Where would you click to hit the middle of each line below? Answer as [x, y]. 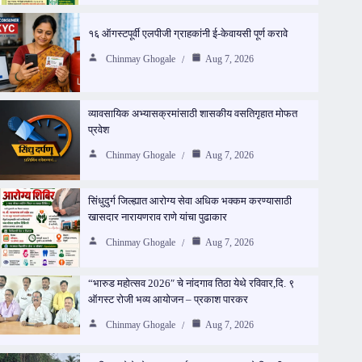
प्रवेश [98, 129]
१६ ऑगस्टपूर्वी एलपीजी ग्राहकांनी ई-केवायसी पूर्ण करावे [187, 34]
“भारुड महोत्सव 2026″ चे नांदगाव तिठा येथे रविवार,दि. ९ [191, 284]
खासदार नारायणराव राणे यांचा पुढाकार [157, 217]
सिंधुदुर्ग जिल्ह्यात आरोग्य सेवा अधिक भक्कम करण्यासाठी [189, 201]
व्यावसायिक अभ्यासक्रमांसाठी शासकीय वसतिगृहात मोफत [192, 113]
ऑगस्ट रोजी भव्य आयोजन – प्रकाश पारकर [168, 300]
